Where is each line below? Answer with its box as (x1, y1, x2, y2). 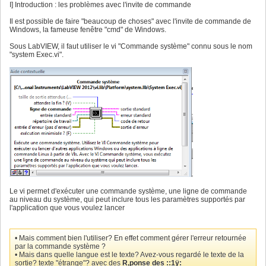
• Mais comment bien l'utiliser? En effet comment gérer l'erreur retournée (15, 233, 246, 242)
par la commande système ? (15, 242, 106, 251)
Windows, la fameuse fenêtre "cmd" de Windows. (9, 25, 166, 34)
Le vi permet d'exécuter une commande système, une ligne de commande (9, 186, 247, 195)
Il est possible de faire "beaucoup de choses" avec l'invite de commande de (9, 17, 251, 26)
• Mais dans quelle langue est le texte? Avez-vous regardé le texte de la (15, 250, 244, 259)
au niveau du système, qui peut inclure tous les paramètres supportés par (9, 195, 245, 204)
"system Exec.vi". (9, 50, 64, 59)
